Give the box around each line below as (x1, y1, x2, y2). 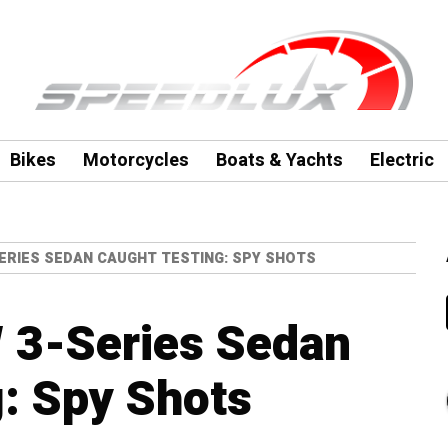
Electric (369, 147, 434, 174)
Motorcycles (82, 147, 189, 174)
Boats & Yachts (215, 147, 343, 174)
